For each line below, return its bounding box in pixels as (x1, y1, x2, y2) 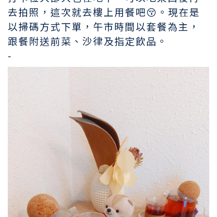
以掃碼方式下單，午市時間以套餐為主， (8, 19, 200, 34)
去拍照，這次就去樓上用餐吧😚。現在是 (8, 5, 200, 19)
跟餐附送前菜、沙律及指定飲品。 (8, 34, 168, 48)
